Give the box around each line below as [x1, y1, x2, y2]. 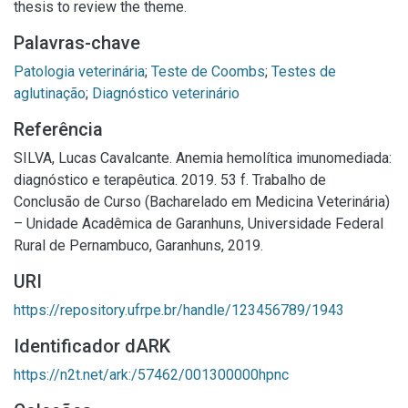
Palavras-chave [14, 32, 140, 54]
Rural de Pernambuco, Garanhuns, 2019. [14, 237, 263, 254]
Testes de [271, 63, 336, 80]
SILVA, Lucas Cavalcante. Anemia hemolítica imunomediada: [14, 149, 392, 167]
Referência [14, 118, 103, 140]
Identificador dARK [14, 335, 170, 357]
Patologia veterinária [14, 63, 145, 80]
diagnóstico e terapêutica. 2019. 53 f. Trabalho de [14, 171, 326, 189]
